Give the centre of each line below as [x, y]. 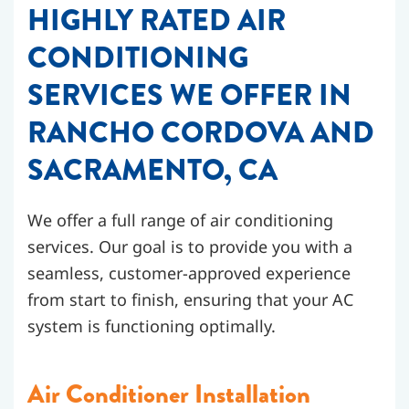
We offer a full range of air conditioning [180, 220]
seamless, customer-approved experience [189, 273]
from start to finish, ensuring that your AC [190, 299]
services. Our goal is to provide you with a [190, 246]
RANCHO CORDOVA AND [201, 133]
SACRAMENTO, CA [152, 170]
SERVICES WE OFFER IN [189, 95]
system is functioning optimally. [152, 326]
